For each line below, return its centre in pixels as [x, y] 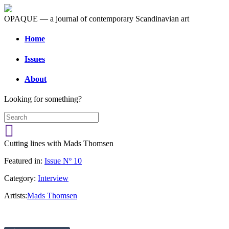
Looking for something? [43, 99]
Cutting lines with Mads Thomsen [59, 144]
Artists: [16, 196]
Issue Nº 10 [63, 161]
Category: [20, 178]
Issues [35, 59]
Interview [53, 178]
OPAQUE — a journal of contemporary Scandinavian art [97, 19]
